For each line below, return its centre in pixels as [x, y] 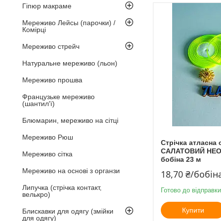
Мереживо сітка [47, 154]
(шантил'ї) [38, 103]
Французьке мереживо [58, 96]
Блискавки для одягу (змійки [68, 211]
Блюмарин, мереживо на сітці [70, 120]
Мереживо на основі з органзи [71, 170]
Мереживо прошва [52, 80]
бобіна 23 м [181, 159]
